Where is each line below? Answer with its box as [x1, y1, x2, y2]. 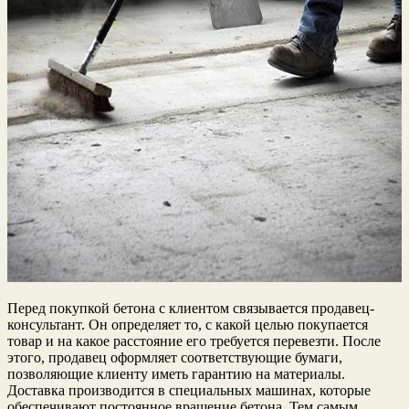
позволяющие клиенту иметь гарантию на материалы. [7, 365, 345, 382]
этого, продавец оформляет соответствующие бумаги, [7, 349, 342, 365]
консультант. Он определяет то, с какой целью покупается [7, 316, 368, 332]
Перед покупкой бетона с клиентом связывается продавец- [7, 299, 374, 316]
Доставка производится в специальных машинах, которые [7, 382, 371, 398]
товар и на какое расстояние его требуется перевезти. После [7, 332, 381, 349]
